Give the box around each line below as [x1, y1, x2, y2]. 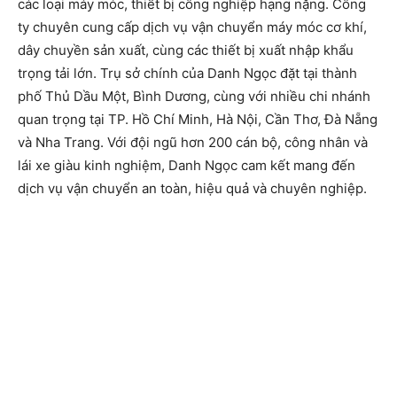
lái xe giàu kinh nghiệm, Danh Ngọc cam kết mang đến [18, 156, 355, 174]
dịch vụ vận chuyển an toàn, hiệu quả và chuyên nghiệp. [18, 179, 367, 197]
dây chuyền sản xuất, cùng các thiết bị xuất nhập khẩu [18, 41, 354, 58]
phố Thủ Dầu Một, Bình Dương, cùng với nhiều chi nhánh [18, 87, 370, 105]
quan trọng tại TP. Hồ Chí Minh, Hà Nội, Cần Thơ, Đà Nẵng [18, 110, 378, 128]
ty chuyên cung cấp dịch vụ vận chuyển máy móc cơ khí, [18, 18, 367, 35]
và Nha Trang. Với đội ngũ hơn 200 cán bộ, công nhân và [18, 133, 368, 151]
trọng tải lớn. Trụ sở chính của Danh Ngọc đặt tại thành [18, 64, 357, 82]
